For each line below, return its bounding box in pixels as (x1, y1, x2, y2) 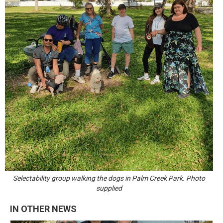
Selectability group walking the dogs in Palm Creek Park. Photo (13, 174, 205, 182)
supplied (96, 184, 122, 192)
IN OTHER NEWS (10, 203, 77, 214)
